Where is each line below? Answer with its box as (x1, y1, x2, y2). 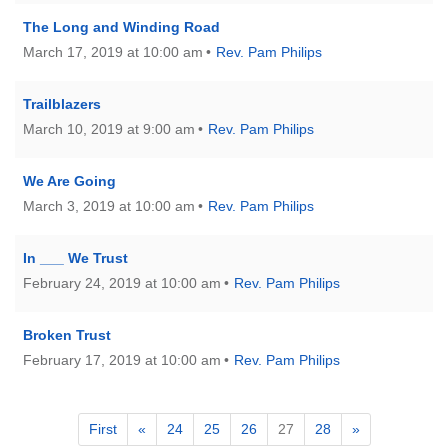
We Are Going (23, 173, 116, 190)
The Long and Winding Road (23, 19, 220, 36)
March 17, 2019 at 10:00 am (23, 44, 203, 61)
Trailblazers (23, 96, 101, 113)
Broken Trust (23, 327, 111, 344)
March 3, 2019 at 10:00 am (23, 198, 195, 215)
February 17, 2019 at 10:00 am (23, 352, 221, 369)
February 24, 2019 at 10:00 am (23, 275, 221, 292)
